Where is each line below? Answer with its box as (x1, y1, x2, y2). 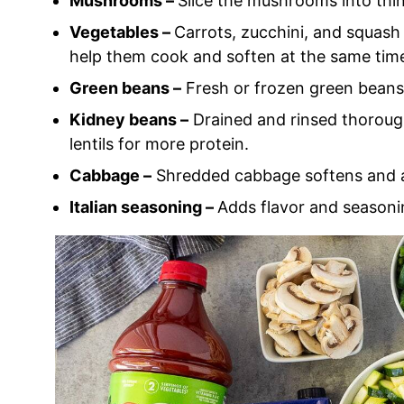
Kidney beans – (69, 110, 188, 130)
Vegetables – (69, 23, 174, 42)
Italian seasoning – (69, 197, 217, 217)
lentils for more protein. (69, 134, 249, 154)
